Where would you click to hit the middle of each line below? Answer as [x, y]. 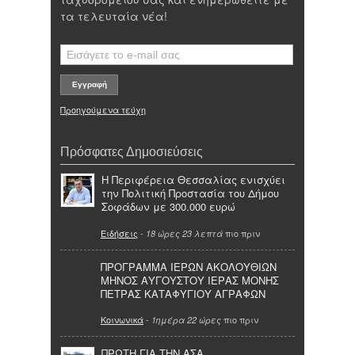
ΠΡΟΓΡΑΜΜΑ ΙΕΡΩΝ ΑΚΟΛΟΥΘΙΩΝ [189, 266]
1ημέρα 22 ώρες [186, 320]
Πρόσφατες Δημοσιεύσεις [132, 152]
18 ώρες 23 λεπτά [184, 233]
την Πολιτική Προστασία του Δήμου [190, 193]
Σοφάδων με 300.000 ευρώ [168, 207]
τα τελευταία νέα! [114, 15]
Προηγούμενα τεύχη [103, 110]
